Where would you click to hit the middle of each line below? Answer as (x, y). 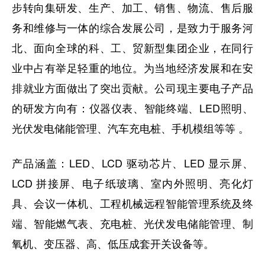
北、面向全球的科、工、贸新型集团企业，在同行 (132, 48)
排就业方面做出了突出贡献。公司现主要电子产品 (132, 88)
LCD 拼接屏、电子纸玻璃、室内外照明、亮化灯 (132, 183)
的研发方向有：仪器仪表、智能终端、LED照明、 (132, 108)
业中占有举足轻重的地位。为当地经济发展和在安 (132, 68)
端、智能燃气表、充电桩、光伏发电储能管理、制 (132, 223)
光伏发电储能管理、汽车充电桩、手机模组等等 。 (130, 128)
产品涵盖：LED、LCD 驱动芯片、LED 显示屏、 (132, 163)
